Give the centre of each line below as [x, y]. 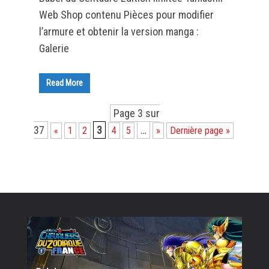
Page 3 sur [137, 113]
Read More [64, 83]
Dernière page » [200, 130]
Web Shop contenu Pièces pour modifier [126, 14]
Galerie [54, 48]
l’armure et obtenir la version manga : [119, 31]
